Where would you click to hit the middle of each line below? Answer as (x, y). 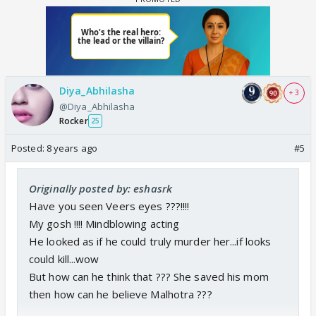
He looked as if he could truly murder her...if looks (150, 241)
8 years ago (72, 148)
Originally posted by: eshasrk (101, 188)
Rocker (74, 121)
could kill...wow (64, 259)
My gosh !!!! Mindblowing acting (104, 223)
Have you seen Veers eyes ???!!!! (109, 206)
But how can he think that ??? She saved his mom (149, 276)
